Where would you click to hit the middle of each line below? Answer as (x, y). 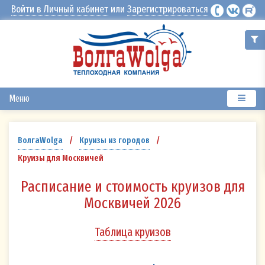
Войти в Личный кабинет (60, 9)
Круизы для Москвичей (61, 158)
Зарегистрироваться (168, 9)
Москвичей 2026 (132, 203)
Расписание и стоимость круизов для (132, 187)
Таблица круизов (132, 232)
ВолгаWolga (40, 140)
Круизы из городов (114, 140)
